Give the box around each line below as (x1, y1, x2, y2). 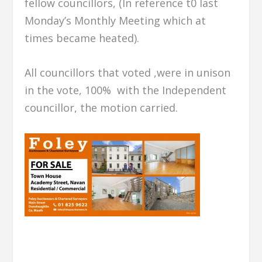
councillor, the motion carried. (25, 101, 178, 115)
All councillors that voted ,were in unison (25, 65, 231, 80)
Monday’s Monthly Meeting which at (25, 13, 206, 28)
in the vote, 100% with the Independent (25, 83, 227, 98)
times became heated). (25, 31, 140, 46)
